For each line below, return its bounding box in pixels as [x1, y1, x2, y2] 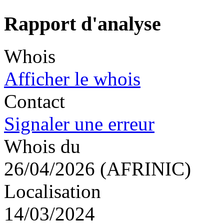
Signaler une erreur [4, 112, 154, 134]
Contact [4, 90, 65, 112]
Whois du [4, 135, 80, 157]
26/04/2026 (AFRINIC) [4, 157, 191, 179]
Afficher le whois [4, 67, 140, 89]
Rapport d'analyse [4, 12, 161, 35]
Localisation [4, 180, 101, 202]
